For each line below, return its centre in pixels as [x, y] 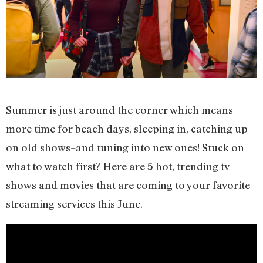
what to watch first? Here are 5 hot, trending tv [117, 166]
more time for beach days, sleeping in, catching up [127, 128]
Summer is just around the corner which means [119, 109]
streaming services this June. [74, 203]
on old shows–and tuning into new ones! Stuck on [125, 147]
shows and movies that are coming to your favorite [128, 185]
